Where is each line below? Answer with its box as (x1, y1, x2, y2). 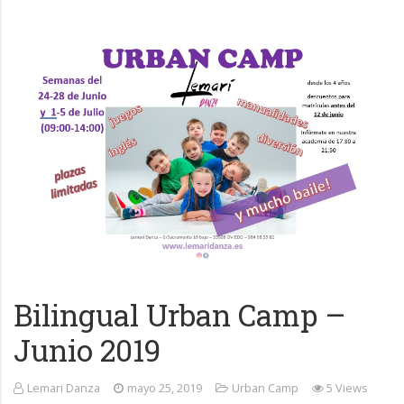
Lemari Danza (26, 380, 100, 397)
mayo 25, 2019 (126, 380, 202, 397)
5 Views (326, 380, 369, 397)
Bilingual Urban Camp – (14, 295, 345, 335)
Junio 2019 (14, 330, 161, 371)
